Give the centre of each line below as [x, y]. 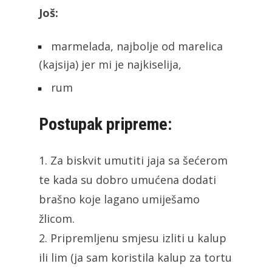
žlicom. [57, 218]
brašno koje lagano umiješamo [119, 199]
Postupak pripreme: [105, 124]
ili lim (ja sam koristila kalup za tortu [135, 257]
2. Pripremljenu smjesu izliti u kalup [133, 238]
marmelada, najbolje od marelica [135, 46]
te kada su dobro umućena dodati [127, 179]
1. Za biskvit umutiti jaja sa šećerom [133, 160]
